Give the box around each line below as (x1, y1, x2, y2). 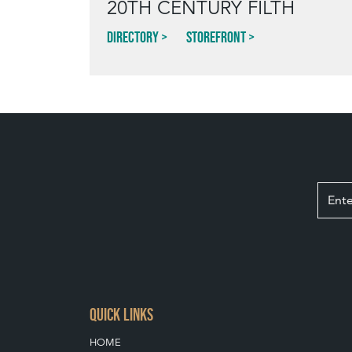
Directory (107, 28, 159, 46)
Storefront (186, 28, 246, 46)
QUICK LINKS (90, 305, 153, 325)
